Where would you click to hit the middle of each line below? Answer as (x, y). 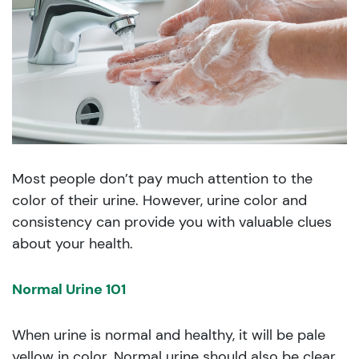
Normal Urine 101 (69, 289)
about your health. (73, 243)
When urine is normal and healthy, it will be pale (169, 335)
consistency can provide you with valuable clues (172, 222)
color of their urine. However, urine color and (159, 200)
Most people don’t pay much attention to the (162, 178)
